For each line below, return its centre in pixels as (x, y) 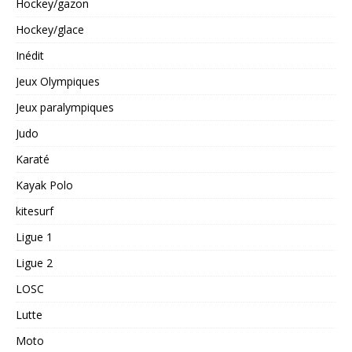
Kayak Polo (44, 185)
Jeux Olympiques (58, 82)
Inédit (30, 56)
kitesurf (35, 211)
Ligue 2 (34, 263)
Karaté (33, 159)
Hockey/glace (50, 30)
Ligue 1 (34, 237)
